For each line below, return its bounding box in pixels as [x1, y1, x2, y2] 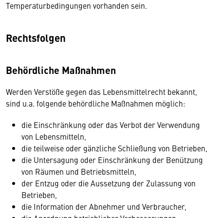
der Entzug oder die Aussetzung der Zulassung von [21, 178, 196, 188]
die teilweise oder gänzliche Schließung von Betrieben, [21, 143, 207, 153]
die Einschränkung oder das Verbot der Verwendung [21, 119, 200, 130]
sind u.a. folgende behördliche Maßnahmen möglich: [6, 98, 189, 109]
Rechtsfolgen [6, 30, 68, 45]
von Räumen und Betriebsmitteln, [21, 166, 136, 177]
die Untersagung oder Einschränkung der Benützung [21, 154, 203, 165]
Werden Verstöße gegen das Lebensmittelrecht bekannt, [6, 86, 197, 97]
